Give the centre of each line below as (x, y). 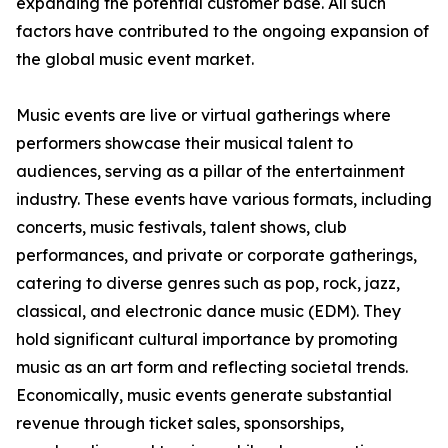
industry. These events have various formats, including (224, 199)
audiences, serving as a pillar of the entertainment (210, 171)
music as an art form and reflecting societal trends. (212, 367)
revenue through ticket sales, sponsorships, (180, 423)
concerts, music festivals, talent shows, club (181, 227)
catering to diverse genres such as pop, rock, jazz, (208, 283)
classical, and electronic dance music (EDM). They (208, 311)
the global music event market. (135, 59)
